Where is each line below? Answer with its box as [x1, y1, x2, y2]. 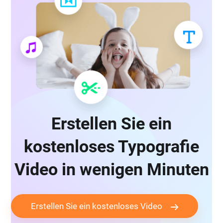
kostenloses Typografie [24, 136, 199, 157]
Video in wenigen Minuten [14, 159, 209, 180]
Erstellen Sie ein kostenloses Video [31, 201, 163, 212]
